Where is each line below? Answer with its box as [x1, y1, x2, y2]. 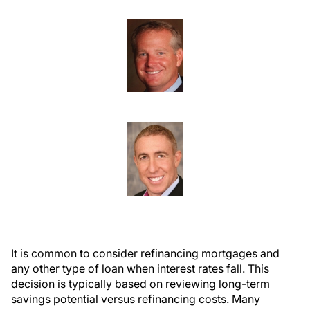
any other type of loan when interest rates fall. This [11, 262, 269, 276]
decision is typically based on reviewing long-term [11, 277, 270, 291]
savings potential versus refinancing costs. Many [11, 292, 260, 307]
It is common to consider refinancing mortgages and [11, 246, 280, 261]
